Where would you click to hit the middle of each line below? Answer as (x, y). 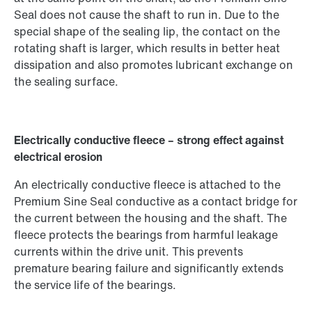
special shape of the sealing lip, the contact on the (147, 32)
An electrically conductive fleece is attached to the (147, 185)
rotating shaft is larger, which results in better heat (147, 48)
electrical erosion (58, 157)
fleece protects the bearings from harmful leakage (146, 235)
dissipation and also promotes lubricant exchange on (154, 65)
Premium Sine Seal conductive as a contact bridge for (156, 202)
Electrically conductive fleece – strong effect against (149, 140)
